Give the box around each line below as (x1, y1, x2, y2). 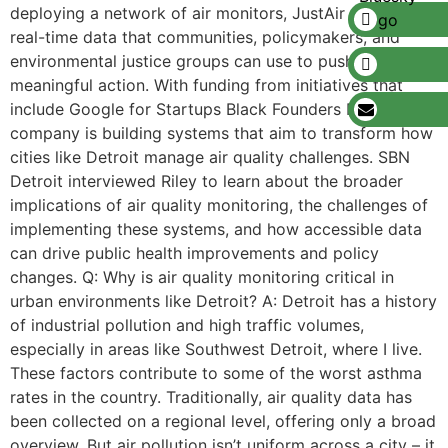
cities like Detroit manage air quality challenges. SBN (10, 147, 410, 167)
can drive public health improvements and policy (10, 243, 379, 263)
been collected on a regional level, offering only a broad (10, 411, 436, 431)
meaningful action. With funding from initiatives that (10, 75, 403, 95)
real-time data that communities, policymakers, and (10, 27, 400, 47)
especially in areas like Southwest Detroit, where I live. (10, 339, 422, 359)
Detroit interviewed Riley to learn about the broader (10, 171, 403, 191)
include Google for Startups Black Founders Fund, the (10, 99, 415, 119)
